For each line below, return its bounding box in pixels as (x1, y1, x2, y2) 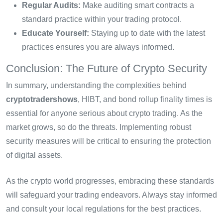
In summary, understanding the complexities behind (6, 81, 187, 90)
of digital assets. (6, 151, 63, 160)
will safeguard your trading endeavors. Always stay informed (6, 191, 217, 200)
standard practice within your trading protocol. (22, 15, 182, 24)
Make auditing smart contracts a (81, 1, 194, 10)
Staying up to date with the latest (89, 29, 205, 38)
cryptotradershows (6, 95, 78, 104)
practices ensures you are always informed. (22, 43, 174, 52)
